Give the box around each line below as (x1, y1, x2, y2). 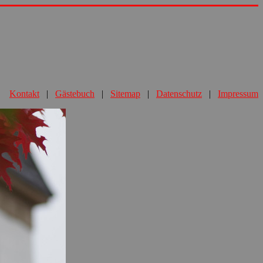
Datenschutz (156, 89, 202, 99)
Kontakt (9, 89, 39, 99)
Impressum (218, 89, 258, 99)
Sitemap (110, 89, 140, 99)
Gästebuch (55, 89, 95, 99)
